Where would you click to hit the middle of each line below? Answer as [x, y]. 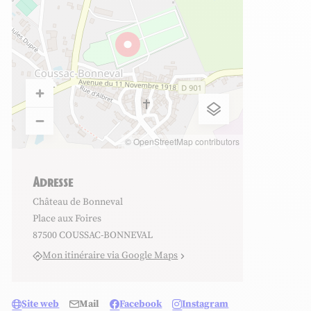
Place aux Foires [67, 219]
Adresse [53, 181]
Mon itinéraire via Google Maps [110, 256]
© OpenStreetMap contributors [183, 141]
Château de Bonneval [78, 202]
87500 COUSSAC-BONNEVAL [93, 235]
